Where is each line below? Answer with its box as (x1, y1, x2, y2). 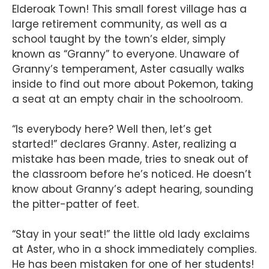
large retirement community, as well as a (12, 17, 227, 32)
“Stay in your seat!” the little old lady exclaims (12, 227, 250, 242)
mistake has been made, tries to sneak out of (12, 152, 249, 167)
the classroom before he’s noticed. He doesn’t (12, 167, 252, 182)
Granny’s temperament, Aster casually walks (12, 62, 244, 77)
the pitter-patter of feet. (12, 197, 139, 212)
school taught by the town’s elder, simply (12, 32, 226, 47)
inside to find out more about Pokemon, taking (12, 77, 253, 92)
